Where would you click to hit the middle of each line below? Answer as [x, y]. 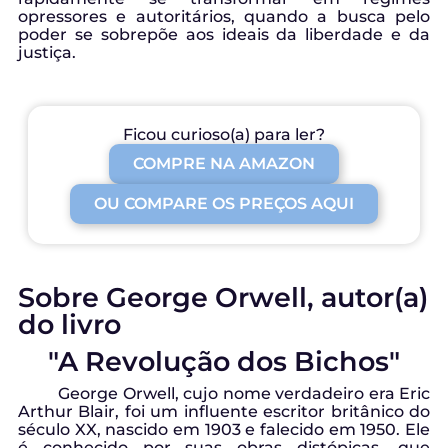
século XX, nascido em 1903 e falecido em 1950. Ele [224, 430]
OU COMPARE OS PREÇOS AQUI [224, 204]
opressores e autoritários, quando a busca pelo [224, 16]
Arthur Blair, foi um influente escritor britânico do [224, 412]
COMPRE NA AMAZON [224, 164]
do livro [69, 325]
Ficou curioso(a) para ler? [224, 135]
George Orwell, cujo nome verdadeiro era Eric [244, 394]
